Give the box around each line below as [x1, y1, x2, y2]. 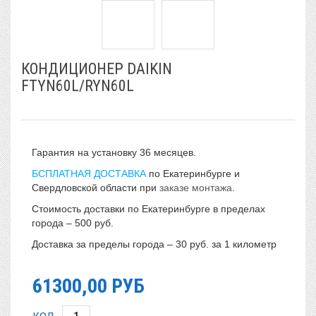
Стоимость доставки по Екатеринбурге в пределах [32, 203, 265, 214]
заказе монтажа [159, 182, 232, 193]
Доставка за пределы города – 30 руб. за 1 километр [32, 238, 276, 250]
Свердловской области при [32, 182, 159, 193]
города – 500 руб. [32, 217, 114, 229]
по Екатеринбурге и [146, 168, 240, 179]
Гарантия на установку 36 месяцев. [32, 147, 196, 158]
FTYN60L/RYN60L [21, 77, 134, 95]
